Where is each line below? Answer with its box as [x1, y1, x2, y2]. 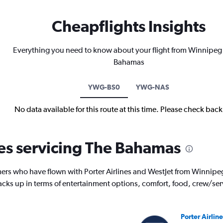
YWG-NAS [136, 83, 169, 92]
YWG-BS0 [88, 83, 120, 92]
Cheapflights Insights [52, 17, 206, 36]
